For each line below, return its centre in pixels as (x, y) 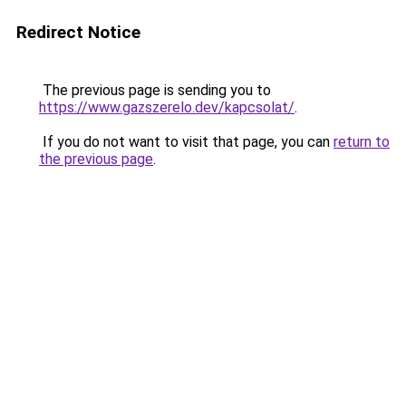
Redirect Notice (78, 32)
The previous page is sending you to (155, 90)
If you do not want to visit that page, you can (186, 142)
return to (362, 142)
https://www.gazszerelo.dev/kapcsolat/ (167, 107)
